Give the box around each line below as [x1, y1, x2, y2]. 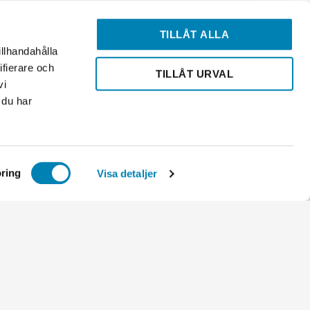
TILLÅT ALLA [159, 28, 230, 41]
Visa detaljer [96, 167, 157, 179]
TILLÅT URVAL [156, 67, 233, 80]
